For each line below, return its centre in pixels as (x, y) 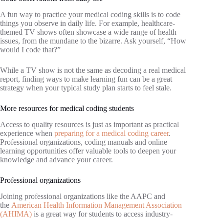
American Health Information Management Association (97, 205)
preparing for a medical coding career (111, 133)
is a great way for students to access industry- (102, 214)
